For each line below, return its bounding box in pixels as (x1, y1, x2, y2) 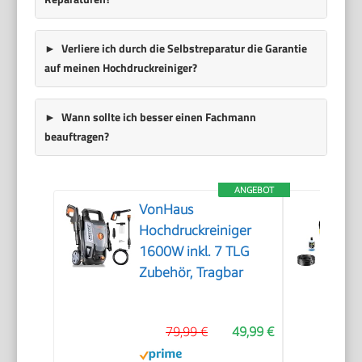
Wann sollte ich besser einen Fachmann (61, 108, 256, 126)
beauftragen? (44, 128, 109, 145)
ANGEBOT (234, 183, 275, 195)
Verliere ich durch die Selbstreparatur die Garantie (61, 40, 307, 57)
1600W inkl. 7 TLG (139, 242, 250, 259)
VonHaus (139, 200, 194, 217)
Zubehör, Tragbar (139, 263, 244, 280)
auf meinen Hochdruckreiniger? (44, 59, 197, 77)
